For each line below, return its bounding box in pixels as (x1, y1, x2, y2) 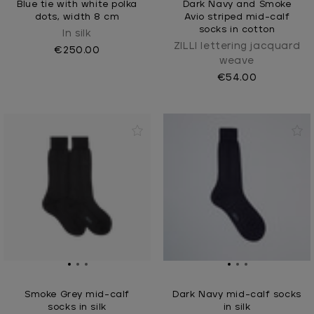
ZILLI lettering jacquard (173, 41, 301, 51)
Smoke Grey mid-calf (25, 289, 130, 299)
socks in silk (48, 302, 107, 312)
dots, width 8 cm (34, 12, 120, 22)
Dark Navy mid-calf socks (172, 289, 301, 299)
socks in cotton (198, 25, 275, 34)
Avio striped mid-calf (184, 12, 290, 22)
